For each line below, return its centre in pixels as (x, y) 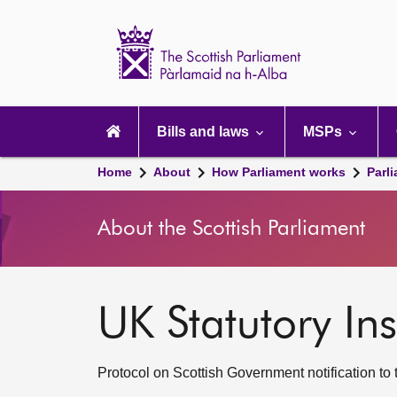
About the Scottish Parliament (231, 229)
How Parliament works (279, 172)
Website (353, 57)
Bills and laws (205, 132)
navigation (121, 126)
